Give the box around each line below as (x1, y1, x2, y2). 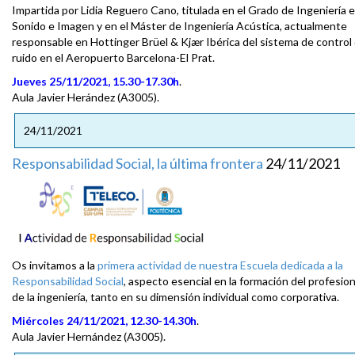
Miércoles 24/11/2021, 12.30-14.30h (12, 313, 197, 327)
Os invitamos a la (12, 258, 97, 272)
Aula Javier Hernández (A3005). (12, 329, 166, 343)
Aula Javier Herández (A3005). (12, 90, 159, 104)
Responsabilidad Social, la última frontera (12, 154, 263, 172)
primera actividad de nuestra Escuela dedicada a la (97, 258, 343, 272)
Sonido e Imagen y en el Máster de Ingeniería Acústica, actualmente (12, 18, 347, 32)
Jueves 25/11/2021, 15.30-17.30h (12, 74, 179, 88)
